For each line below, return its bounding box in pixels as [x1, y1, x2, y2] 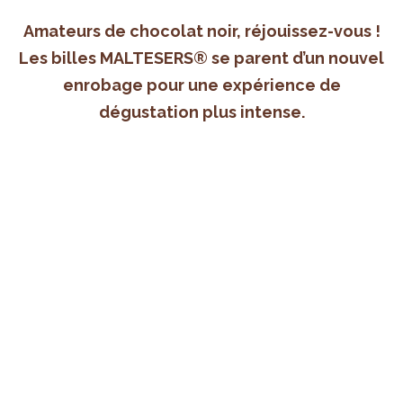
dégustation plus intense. [98, 103, 305, 122]
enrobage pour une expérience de [62, 76, 341, 95]
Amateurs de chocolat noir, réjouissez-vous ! [22, 22, 381, 41]
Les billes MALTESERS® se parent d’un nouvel [19, 49, 384, 68]
